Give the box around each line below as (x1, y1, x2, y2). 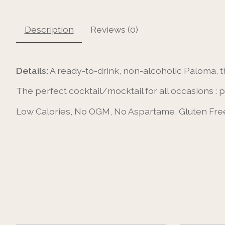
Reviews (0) (90, 24, 138, 35)
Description (24, 24, 74, 35)
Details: (16, 65, 48, 76)
